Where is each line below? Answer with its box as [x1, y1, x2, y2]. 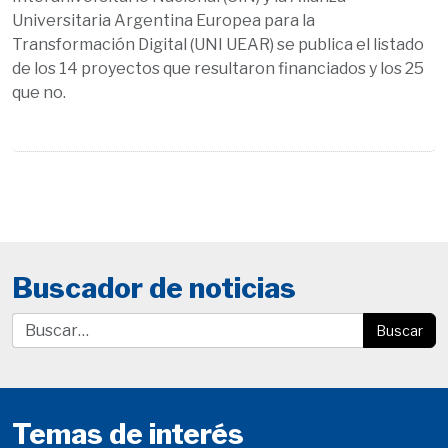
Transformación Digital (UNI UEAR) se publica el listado [12, 34, 424, 54]
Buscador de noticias [12, 270, 296, 305]
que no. [12, 82, 66, 102]
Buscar [376, 321, 423, 339]
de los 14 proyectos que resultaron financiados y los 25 [12, 58, 424, 78]
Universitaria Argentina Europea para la [12, 10, 315, 30]
